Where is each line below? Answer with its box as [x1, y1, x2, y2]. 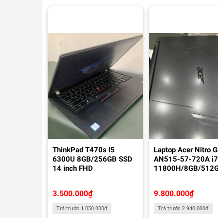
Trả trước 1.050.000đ [56, 205, 108, 212]
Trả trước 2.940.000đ [158, 205, 209, 212]
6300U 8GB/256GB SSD [53, 154, 132, 163]
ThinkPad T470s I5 [53, 145, 115, 154]
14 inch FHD [53, 163, 93, 173]
